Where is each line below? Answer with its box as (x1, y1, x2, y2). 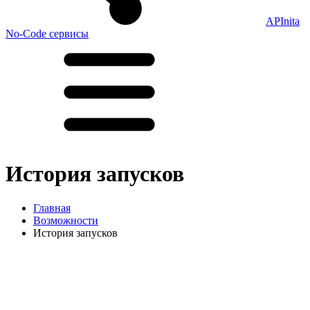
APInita (266, 15, 300, 27)
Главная (33, 201, 71, 214)
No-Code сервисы (6, 28, 89, 39)
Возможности (33, 214, 98, 226)
